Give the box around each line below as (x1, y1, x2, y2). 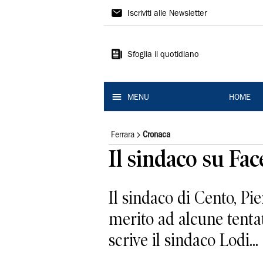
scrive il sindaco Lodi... (109, 230, 258, 250)
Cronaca (143, 131, 170, 139)
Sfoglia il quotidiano (127, 51, 199, 59)
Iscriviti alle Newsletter (127, 10, 207, 18)
